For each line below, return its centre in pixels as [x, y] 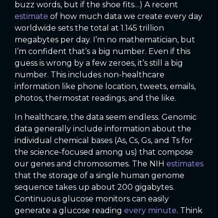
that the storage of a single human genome [100, 175]
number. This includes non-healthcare [90, 75]
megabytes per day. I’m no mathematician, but [105, 40]
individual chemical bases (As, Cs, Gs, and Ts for [104, 140]
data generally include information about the [103, 128]
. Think [190, 210]
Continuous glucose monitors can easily [92, 199]
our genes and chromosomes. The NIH [91, 163]
